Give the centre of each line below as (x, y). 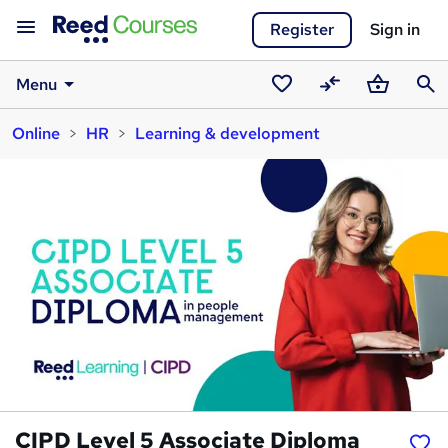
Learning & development (227, 133)
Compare (348, 109)
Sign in (395, 29)
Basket (387, 109)
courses (294, 135)
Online (36, 133)
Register (302, 29)
